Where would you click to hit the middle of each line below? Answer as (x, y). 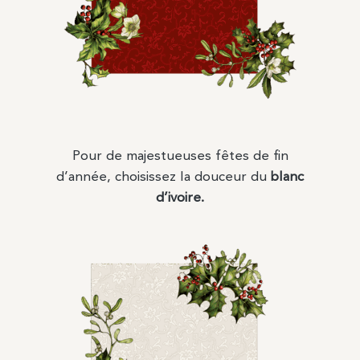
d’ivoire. (180, 198)
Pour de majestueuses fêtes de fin (180, 157)
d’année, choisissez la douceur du (164, 178)
